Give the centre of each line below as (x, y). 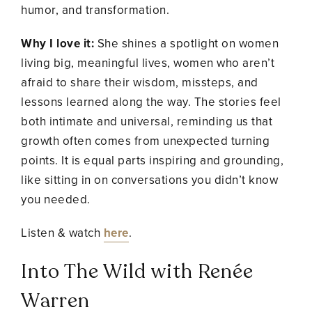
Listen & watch (62, 233)
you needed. (56, 199)
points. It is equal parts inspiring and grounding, (152, 160)
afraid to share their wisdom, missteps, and (140, 82)
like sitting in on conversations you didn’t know (149, 180)
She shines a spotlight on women (186, 43)
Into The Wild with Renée (137, 271)
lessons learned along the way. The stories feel (151, 102)
